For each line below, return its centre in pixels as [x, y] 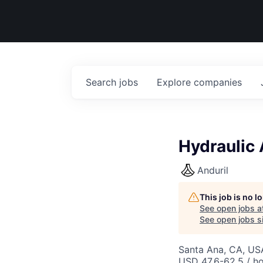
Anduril [213, 170]
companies [218, 82]
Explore [175, 82]
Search [102, 82]
